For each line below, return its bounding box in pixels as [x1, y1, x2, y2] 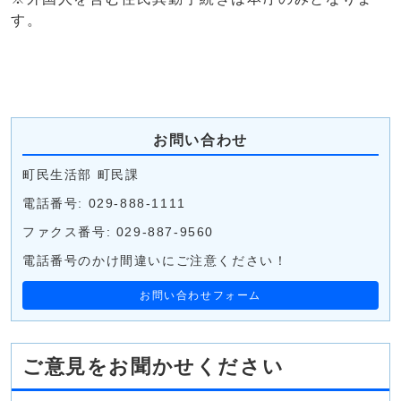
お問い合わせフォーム [140, 290, 261, 302]
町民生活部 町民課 [22, 168, 144, 183]
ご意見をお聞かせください [22, 355, 285, 379]
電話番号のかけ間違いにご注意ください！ [22, 254, 288, 269]
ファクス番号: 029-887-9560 [22, 226, 214, 240]
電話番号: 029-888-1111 [22, 197, 186, 211]
